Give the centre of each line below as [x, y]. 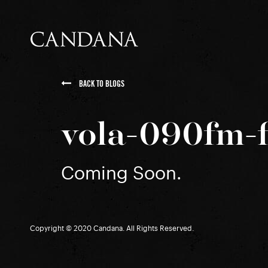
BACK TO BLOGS [101, 84]
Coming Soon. [121, 173]
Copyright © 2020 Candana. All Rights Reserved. [112, 229]
